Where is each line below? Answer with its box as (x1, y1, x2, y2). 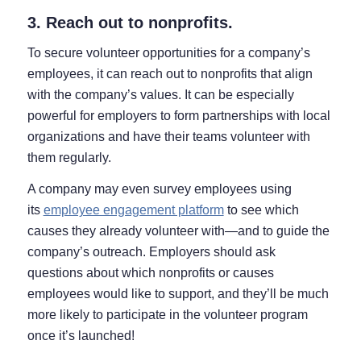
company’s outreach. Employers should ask (27, 245, 276, 259)
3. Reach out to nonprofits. (27, 13, 233, 31)
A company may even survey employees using (27, 182, 292, 197)
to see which (223, 203, 299, 218)
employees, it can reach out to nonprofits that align (27, 66, 313, 81)
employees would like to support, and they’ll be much (27, 287, 329, 301)
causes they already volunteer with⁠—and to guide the (27, 224, 330, 239)
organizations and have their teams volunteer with (27, 129, 310, 143)
